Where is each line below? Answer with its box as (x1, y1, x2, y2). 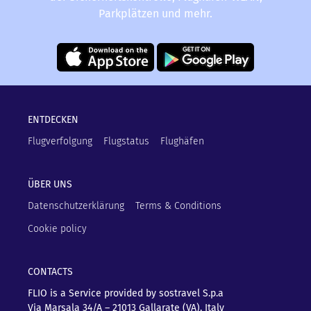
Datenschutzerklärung (28, 199, 124, 212)
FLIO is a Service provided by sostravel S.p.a (28, 287, 224, 299)
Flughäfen (160, 135, 204, 147)
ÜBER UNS (28, 178, 72, 190)
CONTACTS (28, 265, 73, 278)
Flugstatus (103, 135, 149, 147)
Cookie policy (28, 222, 87, 235)
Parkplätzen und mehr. (99, 6, 212, 20)
